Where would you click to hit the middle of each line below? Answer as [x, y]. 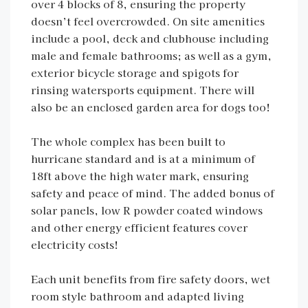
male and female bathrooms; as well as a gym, [151, 55]
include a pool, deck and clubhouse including [150, 38]
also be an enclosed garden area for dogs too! [151, 107]
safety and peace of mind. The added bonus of [153, 193]
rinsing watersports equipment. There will [143, 90]
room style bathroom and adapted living [137, 296]
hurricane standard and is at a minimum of [143, 158]
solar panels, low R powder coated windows [147, 210]
